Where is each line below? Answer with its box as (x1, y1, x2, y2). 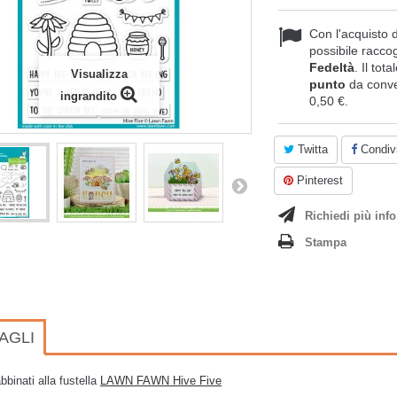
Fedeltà (309, 60, 354, 74)
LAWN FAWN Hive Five (100, 374, 222, 387)
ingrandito (60, 90, 117, 103)
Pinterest (293, 174, 343, 187)
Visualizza (70, 67, 128, 81)
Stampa (305, 236, 346, 249)
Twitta (294, 143, 328, 156)
